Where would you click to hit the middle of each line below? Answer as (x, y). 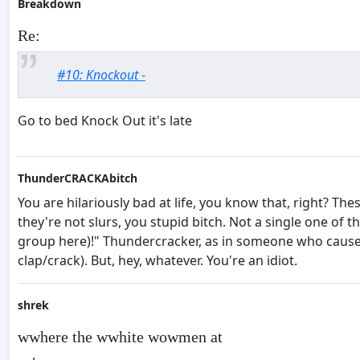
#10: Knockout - (101, 75)
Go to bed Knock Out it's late (105, 121)
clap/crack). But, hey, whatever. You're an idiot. (157, 261)
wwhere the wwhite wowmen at (120, 337)
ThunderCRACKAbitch (78, 178)
